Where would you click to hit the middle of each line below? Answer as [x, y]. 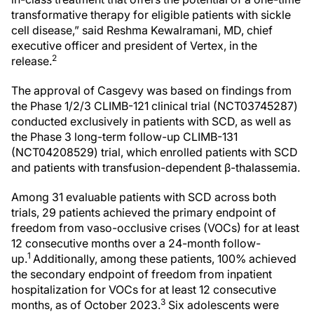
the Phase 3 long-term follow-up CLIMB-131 [124, 137]
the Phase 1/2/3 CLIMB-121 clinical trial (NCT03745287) [155, 106]
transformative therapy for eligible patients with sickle [151, 15]
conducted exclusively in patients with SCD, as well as [151, 121]
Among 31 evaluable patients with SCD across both [144, 197]
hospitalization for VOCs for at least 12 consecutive [144, 289]
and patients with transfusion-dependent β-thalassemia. [156, 168]
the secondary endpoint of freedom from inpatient [142, 274]
